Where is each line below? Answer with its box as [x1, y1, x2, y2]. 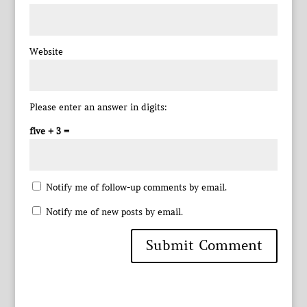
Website [29, 46, 63, 58]
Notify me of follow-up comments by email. [45, 182, 227, 193]
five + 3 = [29, 125, 69, 137]
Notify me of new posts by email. [45, 206, 183, 218]
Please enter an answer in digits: [29, 101, 167, 113]
